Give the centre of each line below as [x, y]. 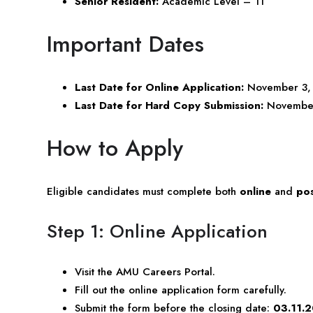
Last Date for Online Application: [159, 87]
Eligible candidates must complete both [143, 191]
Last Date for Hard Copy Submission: [169, 105]
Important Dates [125, 44]
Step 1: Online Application [157, 231]
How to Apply [115, 148]
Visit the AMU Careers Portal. [145, 271]
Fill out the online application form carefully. [181, 290]
